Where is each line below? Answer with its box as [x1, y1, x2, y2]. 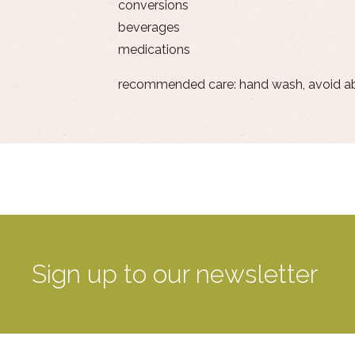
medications [117, 41, 190, 57]
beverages [117, 19, 180, 35]
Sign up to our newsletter [32, 258, 318, 288]
